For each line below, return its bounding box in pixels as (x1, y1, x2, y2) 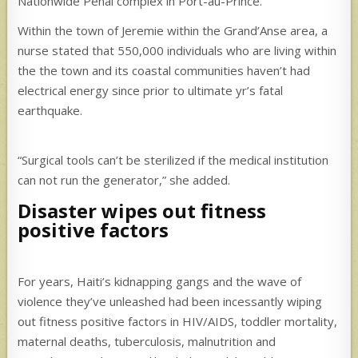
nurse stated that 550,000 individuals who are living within (18, 42, 337, 58)
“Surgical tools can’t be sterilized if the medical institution (18, 151, 329, 168)
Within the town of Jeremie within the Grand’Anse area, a (18, 22, 328, 38)
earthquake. (18, 101, 83, 118)
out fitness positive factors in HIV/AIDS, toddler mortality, (18, 312, 338, 329)
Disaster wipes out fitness (18, 197, 267, 225)
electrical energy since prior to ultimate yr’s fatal (18, 82, 284, 98)
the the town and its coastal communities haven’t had (18, 62, 311, 78)
